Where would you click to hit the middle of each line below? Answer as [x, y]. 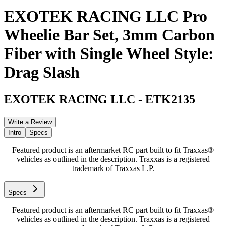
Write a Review [30, 122]
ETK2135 [170, 99]
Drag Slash [42, 72]
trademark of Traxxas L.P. [113, 168]
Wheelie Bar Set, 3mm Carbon [109, 35]
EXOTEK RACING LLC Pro [106, 16]
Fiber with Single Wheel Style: [109, 54]
